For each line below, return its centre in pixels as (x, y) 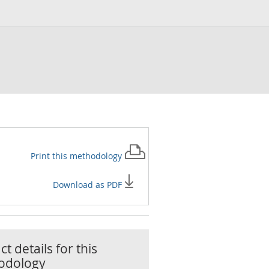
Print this (50, 156)
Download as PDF (89, 185)
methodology (97, 156)
